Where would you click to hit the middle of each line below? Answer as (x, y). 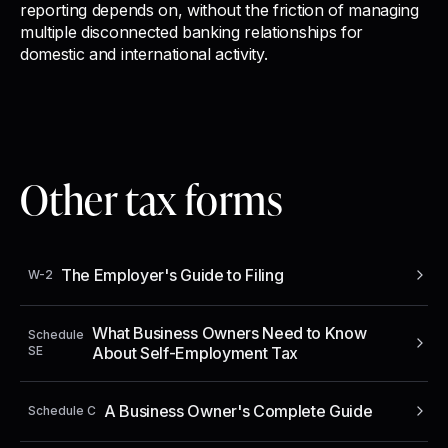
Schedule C (62, 410)
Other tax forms (151, 198)
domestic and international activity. (144, 53)
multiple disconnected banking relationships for (191, 31)
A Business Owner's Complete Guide (238, 410)
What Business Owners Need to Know (229, 332)
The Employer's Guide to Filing (172, 274)
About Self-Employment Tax (195, 352)
